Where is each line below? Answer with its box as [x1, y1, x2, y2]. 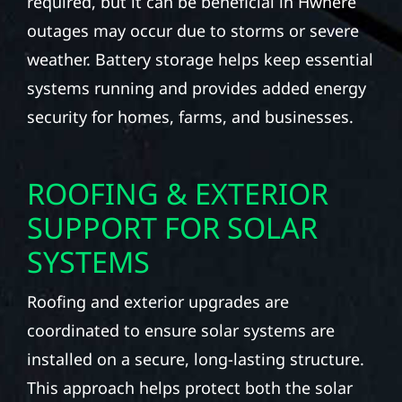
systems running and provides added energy [26, 77, 366, 100]
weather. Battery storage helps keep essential [26, 48, 373, 71]
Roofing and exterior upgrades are [26, 291, 289, 313]
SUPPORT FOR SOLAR [26, 207, 318, 248]
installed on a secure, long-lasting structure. [26, 348, 364, 371]
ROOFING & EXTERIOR [26, 173, 328, 214]
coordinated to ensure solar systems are [26, 319, 335, 342]
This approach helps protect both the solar [26, 377, 353, 399]
